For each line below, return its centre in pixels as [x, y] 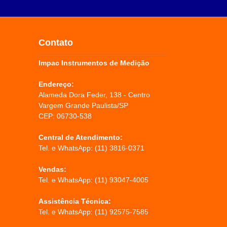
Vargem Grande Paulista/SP [83, 106]
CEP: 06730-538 [65, 116]
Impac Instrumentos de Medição [94, 63]
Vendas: [52, 169]
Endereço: [56, 84]
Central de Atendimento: [81, 138]
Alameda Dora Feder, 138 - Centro [94, 95]
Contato [56, 42]
